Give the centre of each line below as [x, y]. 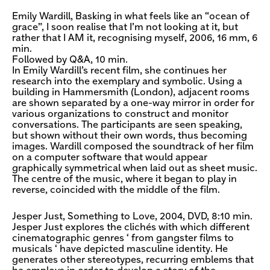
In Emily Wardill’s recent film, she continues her [119, 71]
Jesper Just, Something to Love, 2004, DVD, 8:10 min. [132, 216]
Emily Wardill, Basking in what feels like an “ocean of [131, 16]
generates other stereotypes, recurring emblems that [133, 260]
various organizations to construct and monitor [120, 114]
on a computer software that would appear [110, 157]
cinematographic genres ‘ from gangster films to [123, 238]
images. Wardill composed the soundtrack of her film [133, 146]
